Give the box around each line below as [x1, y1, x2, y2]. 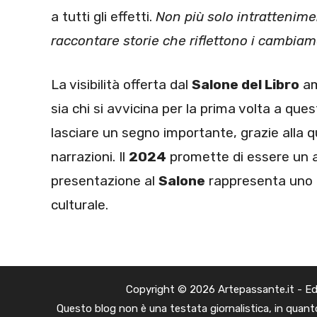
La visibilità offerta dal [51, 76, 192, 93]
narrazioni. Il [51, 149, 129, 166]
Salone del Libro [192, 76, 299, 93]
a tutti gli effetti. [51, 8, 156, 25]
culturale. [51, 197, 108, 214]
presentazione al [51, 173, 158, 190]
